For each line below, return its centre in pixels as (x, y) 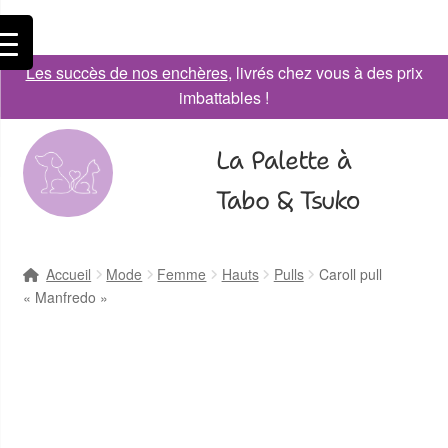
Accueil (69, 273)
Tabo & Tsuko (287, 200)
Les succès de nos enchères (126, 72)
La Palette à (283, 160)
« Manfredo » (65, 296)
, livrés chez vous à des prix (325, 72)
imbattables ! (224, 97)
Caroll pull (350, 273)
